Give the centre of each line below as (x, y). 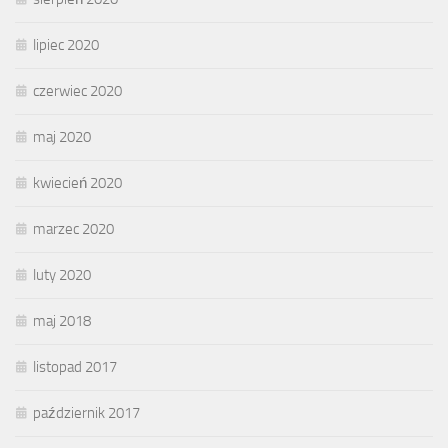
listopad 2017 (75, 367)
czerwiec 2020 (77, 91)
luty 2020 (62, 275)
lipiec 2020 (66, 45)
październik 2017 (86, 413)
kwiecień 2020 (77, 183)
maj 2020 (62, 137)
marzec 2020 (73, 229)
